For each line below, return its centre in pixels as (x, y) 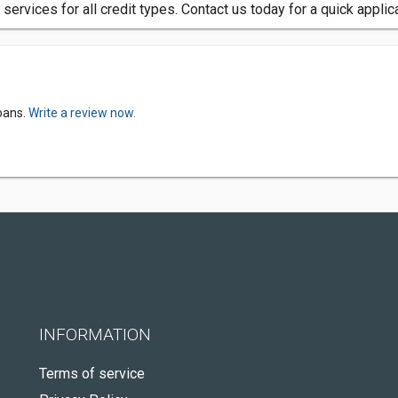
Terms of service (92, 374)
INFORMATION (95, 334)
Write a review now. (82, 113)
